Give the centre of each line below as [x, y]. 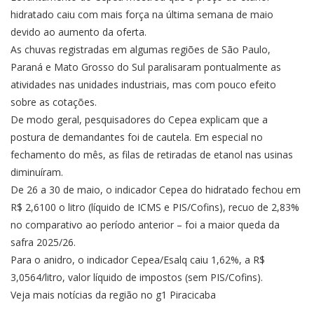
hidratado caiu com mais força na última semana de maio [142, 15]
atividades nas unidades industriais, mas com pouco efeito [143, 85]
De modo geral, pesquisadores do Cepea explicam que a [139, 120]
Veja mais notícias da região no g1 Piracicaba [113, 295]
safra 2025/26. [43, 243]
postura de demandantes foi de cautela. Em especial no [137, 137]
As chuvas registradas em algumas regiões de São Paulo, [141, 50]
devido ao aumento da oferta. [78, 32]
